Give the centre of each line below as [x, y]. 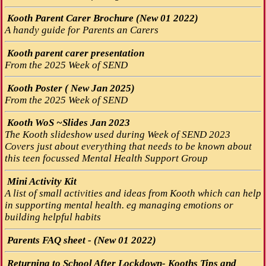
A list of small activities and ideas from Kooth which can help [133, 194]
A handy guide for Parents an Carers [81, 30]
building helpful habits [53, 217]
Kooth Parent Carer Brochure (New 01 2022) [101, 18]
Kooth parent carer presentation [74, 53]
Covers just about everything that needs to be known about [128, 147]
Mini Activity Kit [40, 182]
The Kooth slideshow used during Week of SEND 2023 [117, 135]
